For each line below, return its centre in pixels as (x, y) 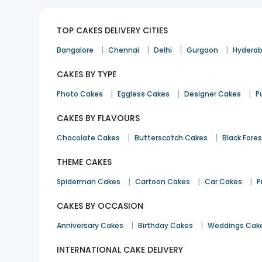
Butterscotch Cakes (171, 138)
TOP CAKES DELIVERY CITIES (113, 31)
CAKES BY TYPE (87, 75)
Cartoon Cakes (163, 182)
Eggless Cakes (144, 94)
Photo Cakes (80, 94)
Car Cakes (224, 182)
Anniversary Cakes (90, 226)
